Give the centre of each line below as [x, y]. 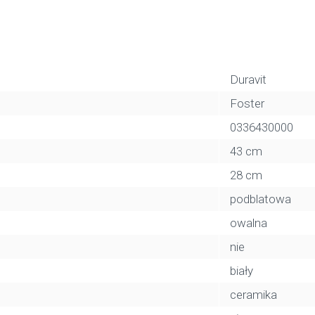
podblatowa [261, 199]
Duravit [248, 79]
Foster [247, 103]
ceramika [253, 295]
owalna [249, 223]
